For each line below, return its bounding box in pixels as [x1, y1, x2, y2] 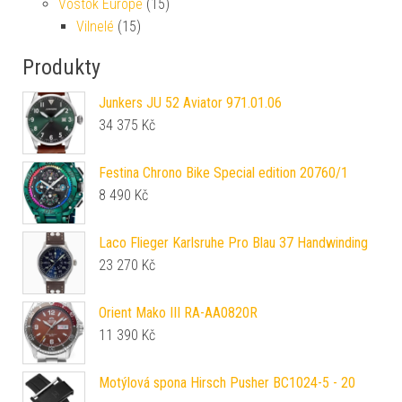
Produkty [22, 55, 100, 80]
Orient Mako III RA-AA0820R [99, 304, 258, 321]
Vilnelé [76, 18, 114, 35]
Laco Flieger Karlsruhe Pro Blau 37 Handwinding [99, 234, 368, 251]
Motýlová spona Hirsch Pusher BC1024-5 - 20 [99, 374, 355, 391]
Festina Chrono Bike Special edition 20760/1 [99, 164, 348, 181]
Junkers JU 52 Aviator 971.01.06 [99, 94, 282, 111]
